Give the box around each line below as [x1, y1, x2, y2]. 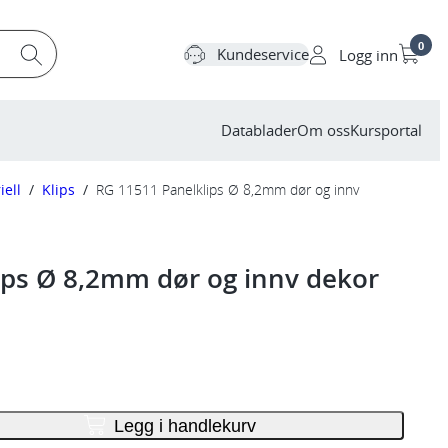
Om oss [297, 120, 350, 140]
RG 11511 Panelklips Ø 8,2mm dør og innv [96, 180, 359, 199]
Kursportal [350, 120, 422, 140]
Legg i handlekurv [114, 415, 256, 436]
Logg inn [339, 45, 398, 65]
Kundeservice [217, 43, 309, 64]
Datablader [221, 120, 297, 140]
